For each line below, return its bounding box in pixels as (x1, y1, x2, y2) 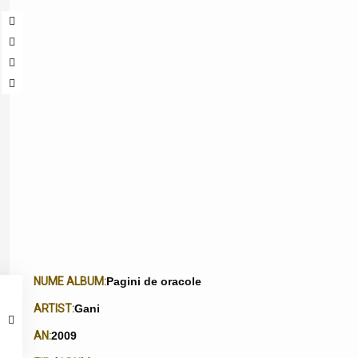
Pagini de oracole (106, 275, 201, 288)
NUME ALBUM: (34, 274, 106, 288)
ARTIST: (34, 301, 74, 315)
